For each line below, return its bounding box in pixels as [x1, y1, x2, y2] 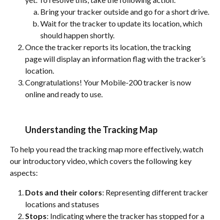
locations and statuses [25, 199, 99, 209]
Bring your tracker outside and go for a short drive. [40, 6, 209, 16]
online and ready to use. [25, 89, 103, 99]
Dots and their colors [25, 188, 102, 197]
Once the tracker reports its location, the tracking [25, 42, 192, 52]
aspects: [10, 168, 38, 178]
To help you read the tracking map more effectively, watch [10, 144, 205, 154]
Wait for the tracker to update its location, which [40, 19, 204, 28]
